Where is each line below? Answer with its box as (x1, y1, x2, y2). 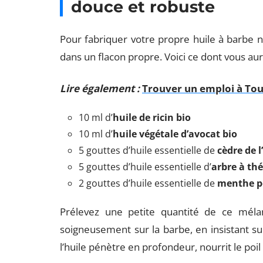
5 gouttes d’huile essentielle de (79, 144, 217, 157)
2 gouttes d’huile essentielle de (79, 177, 217, 190)
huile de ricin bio (113, 111, 191, 124)
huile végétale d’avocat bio (113, 127, 237, 140)
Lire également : (60, 82, 140, 95)
